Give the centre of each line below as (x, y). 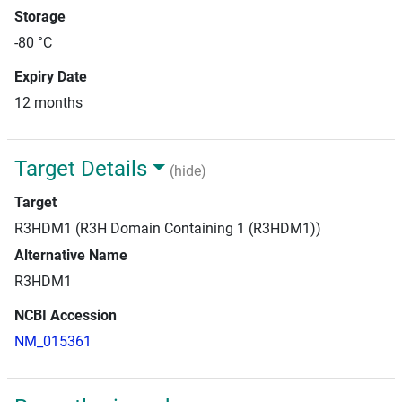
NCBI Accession (66, 315)
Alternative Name (71, 255)
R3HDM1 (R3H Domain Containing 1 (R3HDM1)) (168, 228)
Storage (40, 17)
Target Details (81, 169)
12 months (48, 103)
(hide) (188, 171)
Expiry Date (51, 77)
